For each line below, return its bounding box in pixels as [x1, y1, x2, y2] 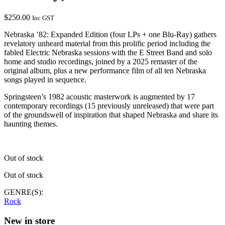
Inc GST [32, 14, 54, 22]
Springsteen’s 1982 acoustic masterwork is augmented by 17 [4, 92, 195, 101]
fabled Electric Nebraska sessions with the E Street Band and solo [4, 48, 212, 57]
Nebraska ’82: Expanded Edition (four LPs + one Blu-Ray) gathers [4, 30, 216, 39]
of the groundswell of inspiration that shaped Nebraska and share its [4, 110, 218, 119]
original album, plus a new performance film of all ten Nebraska [4, 66, 206, 75]
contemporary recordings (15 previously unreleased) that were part [4, 101, 214, 110]
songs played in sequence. [4, 75, 86, 84]
